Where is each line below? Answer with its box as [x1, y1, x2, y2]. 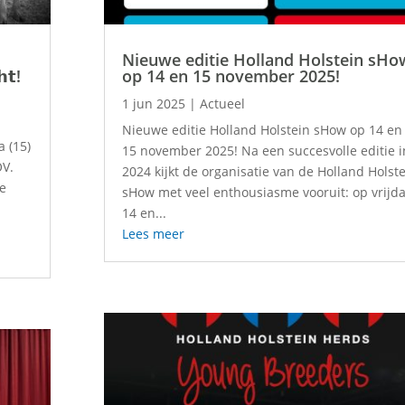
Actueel [200, 95, 246, 113]
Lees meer [122, 225, 185, 243]
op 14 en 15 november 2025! [122, 65, 341, 88]
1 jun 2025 [122, 95, 186, 113]
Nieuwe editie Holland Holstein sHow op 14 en [122, 121, 403, 139]
